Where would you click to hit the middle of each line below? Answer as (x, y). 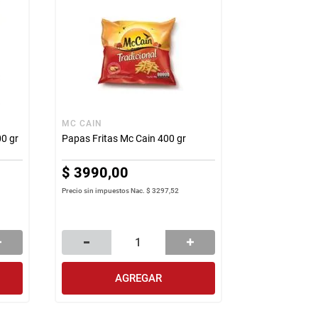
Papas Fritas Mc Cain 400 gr (124, 138)
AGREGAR (138, 278)
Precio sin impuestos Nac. (104, 190)
